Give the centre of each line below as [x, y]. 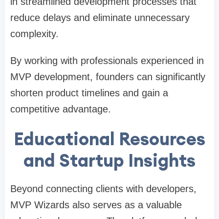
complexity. [34, 34]
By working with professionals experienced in [107, 61]
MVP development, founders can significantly [108, 77]
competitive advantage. [61, 109]
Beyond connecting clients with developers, [103, 189]
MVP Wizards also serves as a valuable [96, 205]
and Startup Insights [109, 161]
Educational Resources [109, 139]
